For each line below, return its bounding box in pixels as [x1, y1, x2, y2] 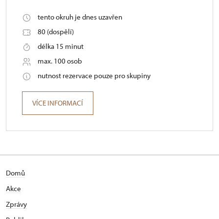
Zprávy [6, 199, 27, 209]
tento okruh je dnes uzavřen [38, 12, 122, 22]
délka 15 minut [38, 42, 84, 51]
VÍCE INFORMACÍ [32, 98, 83, 108]
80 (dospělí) [38, 27, 74, 37]
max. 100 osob [38, 56, 82, 66]
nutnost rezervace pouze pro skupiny [38, 71, 151, 81]
